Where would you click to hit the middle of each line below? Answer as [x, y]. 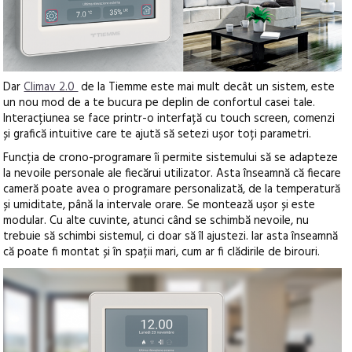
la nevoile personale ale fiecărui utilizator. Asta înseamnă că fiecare [172, 173]
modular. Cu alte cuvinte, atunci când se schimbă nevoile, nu [156, 220]
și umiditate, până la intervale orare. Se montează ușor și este [159, 205]
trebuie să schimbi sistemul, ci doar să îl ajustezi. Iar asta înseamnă [171, 236]
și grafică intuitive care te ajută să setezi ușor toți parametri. [158, 134]
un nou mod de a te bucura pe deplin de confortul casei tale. [159, 103]
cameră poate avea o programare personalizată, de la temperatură [172, 189]
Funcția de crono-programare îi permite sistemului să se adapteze [171, 158]
